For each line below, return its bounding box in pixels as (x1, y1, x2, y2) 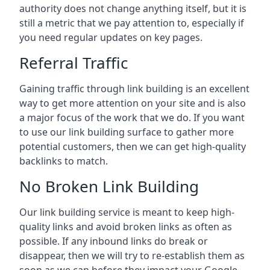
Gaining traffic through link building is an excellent (19, 82, 250, 96)
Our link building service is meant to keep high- (19, 206, 234, 219)
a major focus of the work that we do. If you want (19, 111, 245, 125)
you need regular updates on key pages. (19, 31, 202, 45)
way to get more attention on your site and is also (19, 96, 246, 110)
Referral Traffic (19, 52, 128, 74)
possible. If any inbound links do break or (19, 234, 208, 248)
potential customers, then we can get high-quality (19, 140, 246, 154)
